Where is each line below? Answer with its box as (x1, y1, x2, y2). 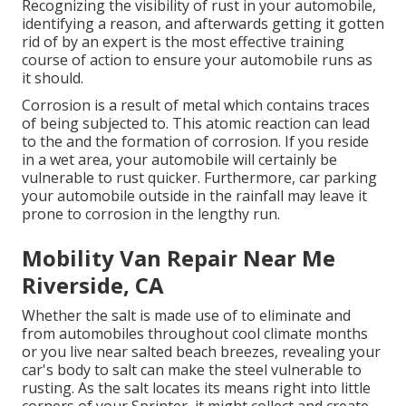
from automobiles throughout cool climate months (22, 323, 368, 343)
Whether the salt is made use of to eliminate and (22, 304, 351, 325)
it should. (22, 67, 83, 88)
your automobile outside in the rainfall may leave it (22, 185, 367, 206)
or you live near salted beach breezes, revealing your (22, 341, 381, 362)
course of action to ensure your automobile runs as (22, 49, 372, 70)
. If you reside (278, 130, 369, 151)
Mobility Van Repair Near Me (22, 242, 335, 273)
